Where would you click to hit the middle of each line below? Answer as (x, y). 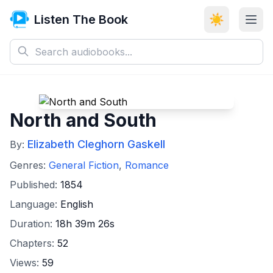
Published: (35, 185)
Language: (35, 204)
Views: (26, 263)
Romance (147, 165)
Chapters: (34, 243)
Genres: (29, 165)
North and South (83, 120)
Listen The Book (81, 19)
